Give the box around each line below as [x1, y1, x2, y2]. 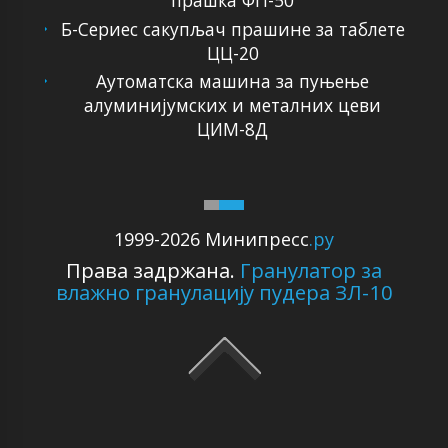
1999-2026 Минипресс [114, 227, 309, 252]
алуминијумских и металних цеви [84, 93, 382, 118]
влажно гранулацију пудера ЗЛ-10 [55, 278, 393, 307]
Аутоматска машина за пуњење [96, 69, 370, 94]
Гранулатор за [240, 256, 382, 285]
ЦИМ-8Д [197, 117, 269, 142]
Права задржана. [66, 256, 240, 285]
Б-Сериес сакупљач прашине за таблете [60, 16, 405, 41]
